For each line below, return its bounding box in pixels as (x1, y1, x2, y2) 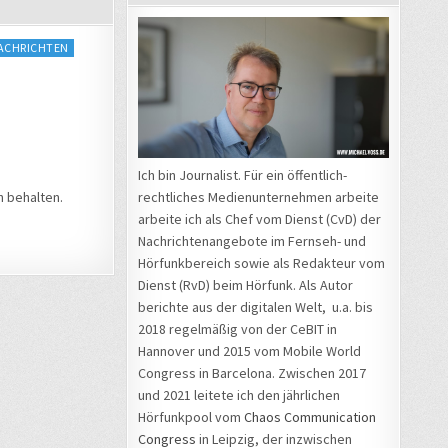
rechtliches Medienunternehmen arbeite (138, 187, 379, 206)
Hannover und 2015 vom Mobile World (138, 341, 361, 360)
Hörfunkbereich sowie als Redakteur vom (138, 253, 385, 272)
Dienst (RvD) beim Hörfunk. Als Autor (138, 275, 353, 294)
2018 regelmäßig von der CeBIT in (138, 319, 337, 338)
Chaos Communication (244, 407, 376, 426)
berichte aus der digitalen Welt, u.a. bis (138, 297, 373, 316)
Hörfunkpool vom (138, 407, 244, 426)
